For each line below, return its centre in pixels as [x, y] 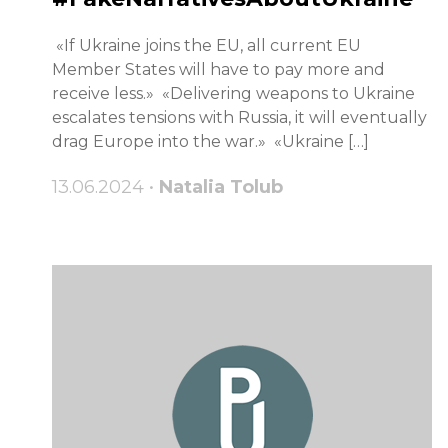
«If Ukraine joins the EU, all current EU [206, 46]
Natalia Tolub [221, 187]
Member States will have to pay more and [218, 70]
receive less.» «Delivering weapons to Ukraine [233, 94]
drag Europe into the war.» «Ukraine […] [210, 142]
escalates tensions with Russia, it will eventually [239, 118]
